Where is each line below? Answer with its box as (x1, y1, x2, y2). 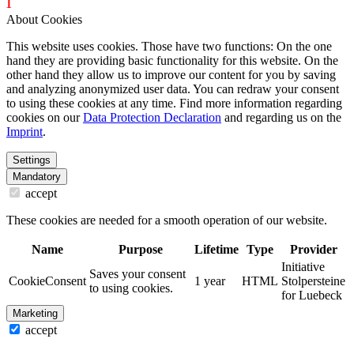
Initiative (281, 260, 325, 274)
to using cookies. (89, 281, 173, 296)
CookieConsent (9, 274, 86, 288)
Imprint (6, 125, 43, 139)
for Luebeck (281, 288, 342, 303)
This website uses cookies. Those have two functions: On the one (6, 40, 332, 54)
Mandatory (13, 171, 61, 183)
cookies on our (6, 111, 83, 125)
